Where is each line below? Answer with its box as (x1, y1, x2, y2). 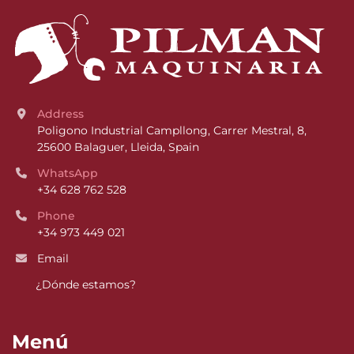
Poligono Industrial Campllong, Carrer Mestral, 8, (37, 123, 307, 138)
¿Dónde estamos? (36, 277, 136, 292)
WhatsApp (50, 166, 98, 181)
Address (45, 107, 84, 122)
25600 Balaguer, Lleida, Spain (37, 140, 199, 155)
